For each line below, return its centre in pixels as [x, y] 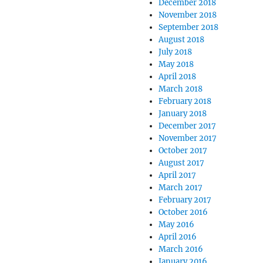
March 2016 [181, 249]
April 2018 [177, 77]
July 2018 [175, 52]
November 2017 [187, 138]
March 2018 [180, 89]
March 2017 [180, 188]
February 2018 [185, 101]
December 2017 [187, 126]
